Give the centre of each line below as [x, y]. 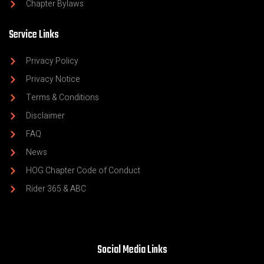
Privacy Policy [52, 61]
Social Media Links [132, 250]
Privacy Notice [53, 79]
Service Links [34, 35]
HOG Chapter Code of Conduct [83, 171]
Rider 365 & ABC [56, 189]
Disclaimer [45, 116]
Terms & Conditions [62, 98]
